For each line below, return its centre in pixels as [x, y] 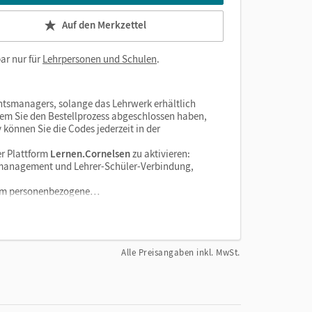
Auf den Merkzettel [104, 25]
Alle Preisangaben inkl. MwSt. [181, 252]
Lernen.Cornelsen [89, 153]
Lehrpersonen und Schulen [100, 58]
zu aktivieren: [160, 153]
